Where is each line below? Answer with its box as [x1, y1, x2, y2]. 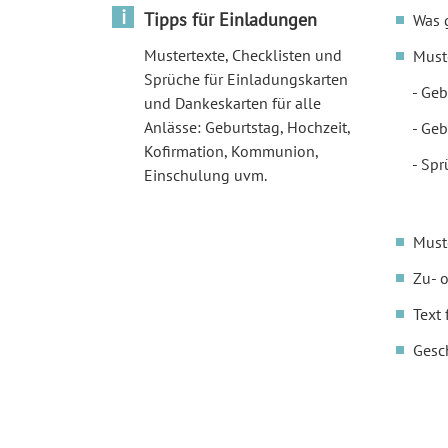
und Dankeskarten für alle [144, 93, 321, 113]
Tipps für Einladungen [144, 8, 317, 31]
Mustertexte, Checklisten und [144, 45, 342, 65]
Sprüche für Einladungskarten [144, 69, 348, 89]
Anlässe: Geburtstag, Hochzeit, [144, 117, 350, 137]
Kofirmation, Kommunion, [144, 141, 318, 161]
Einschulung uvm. [144, 165, 267, 185]
